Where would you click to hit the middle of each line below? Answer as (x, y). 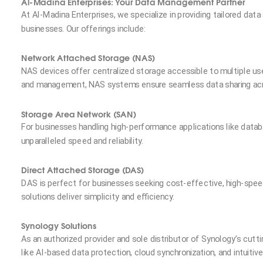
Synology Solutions (59, 225)
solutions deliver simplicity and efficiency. (98, 197)
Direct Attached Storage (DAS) (83, 169)
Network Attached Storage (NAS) (88, 57)
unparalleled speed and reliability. (82, 141)
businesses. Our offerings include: (83, 29)
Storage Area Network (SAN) (79, 113)
